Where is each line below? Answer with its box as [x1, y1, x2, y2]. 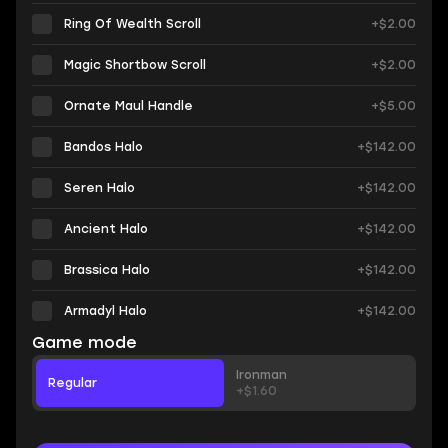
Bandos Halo [64, 140, 143, 154]
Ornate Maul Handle [64, 99, 193, 113]
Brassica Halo [64, 263, 150, 277]
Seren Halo [64, 181, 135, 195]
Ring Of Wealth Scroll [64, 17, 201, 31]
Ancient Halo [64, 222, 148, 236]
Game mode [32, 333, 137, 352]
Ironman [236, 368, 287, 382]
